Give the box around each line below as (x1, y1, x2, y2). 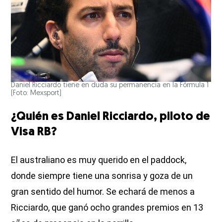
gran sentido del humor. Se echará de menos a (11, 186, 195, 197)
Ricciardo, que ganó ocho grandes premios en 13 (11, 202, 204, 213)
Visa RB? (11, 126, 57, 139)
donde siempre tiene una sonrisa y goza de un (11, 170, 193, 181)
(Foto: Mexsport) (11, 90, 62, 98)
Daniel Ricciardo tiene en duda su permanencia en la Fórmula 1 (11, 82, 209, 90)
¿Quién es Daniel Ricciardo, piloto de (11, 111, 211, 123)
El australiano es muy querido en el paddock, (11, 155, 187, 166)
